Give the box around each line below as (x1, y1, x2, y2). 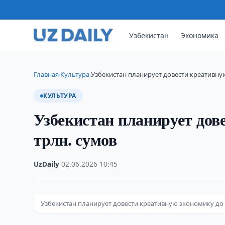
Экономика (181, 30, 219, 40)
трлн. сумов (34, 128, 117, 151)
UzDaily (34, 160, 60, 169)
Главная (34, 70, 59, 79)
